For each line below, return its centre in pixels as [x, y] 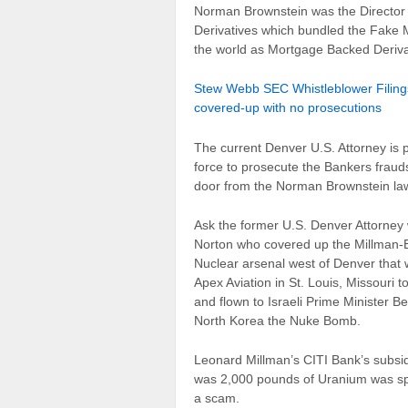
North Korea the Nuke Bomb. [277, 320]
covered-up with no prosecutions [288, 108]
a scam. [217, 398]
